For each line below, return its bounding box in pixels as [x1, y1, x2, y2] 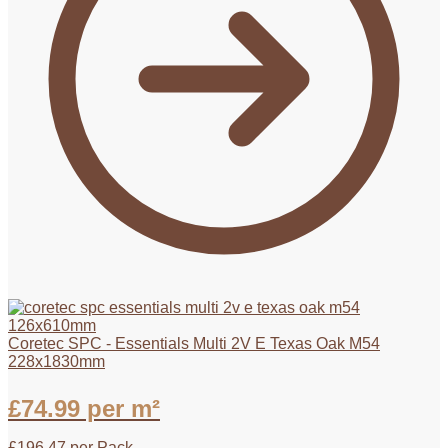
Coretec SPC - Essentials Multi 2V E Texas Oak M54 [8, 334, 380, 352]
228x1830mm [8, 352, 105, 370]
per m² [80, 394, 160, 422]
